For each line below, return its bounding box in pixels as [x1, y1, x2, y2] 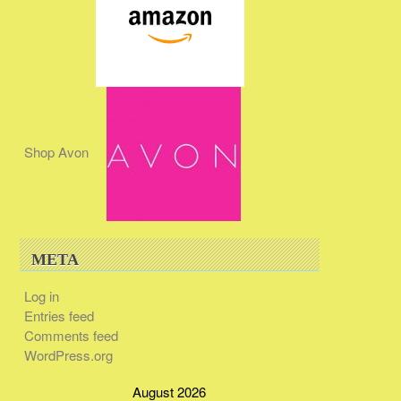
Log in [23, 286, 59, 306]
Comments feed [23, 326, 118, 346]
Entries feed [23, 306, 94, 326]
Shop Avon [23, 142, 89, 162]
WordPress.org [23, 346, 113, 365]
